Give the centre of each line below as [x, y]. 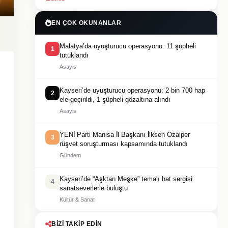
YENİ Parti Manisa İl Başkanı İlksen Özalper [125, 135]
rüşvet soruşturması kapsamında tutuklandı [124, 144]
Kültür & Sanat [77, 199]
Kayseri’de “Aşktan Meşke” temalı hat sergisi [126, 179]
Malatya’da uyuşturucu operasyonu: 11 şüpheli [128, 46]
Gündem [70, 155]
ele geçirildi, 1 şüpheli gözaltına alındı [115, 99]
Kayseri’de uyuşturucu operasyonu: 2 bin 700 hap [132, 90]
